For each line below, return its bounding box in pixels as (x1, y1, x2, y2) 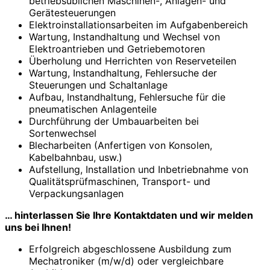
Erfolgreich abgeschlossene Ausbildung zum (29, 243, 231, 256)
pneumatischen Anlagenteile (29, 103, 157, 116)
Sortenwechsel (29, 127, 96, 140)
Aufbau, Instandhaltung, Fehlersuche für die (29, 91, 225, 104)
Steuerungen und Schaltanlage (29, 79, 168, 92)
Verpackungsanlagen (29, 187, 124, 200)
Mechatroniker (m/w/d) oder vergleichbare (29, 255, 224, 268)
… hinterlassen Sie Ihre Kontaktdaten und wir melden (5, 209, 253, 222)
